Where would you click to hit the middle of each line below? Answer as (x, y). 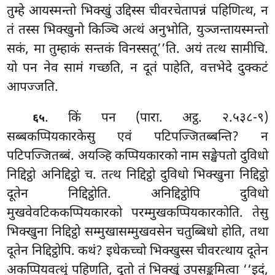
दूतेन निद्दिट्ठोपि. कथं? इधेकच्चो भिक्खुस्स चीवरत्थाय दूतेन (137, 251)
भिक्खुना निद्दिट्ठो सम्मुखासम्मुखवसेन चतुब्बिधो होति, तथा (137, 232)
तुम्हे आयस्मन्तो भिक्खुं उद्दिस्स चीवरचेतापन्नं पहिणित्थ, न (137, 11)
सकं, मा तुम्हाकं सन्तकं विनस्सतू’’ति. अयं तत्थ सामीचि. (137, 49)
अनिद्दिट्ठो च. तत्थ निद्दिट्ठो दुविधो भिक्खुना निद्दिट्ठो (154, 175)
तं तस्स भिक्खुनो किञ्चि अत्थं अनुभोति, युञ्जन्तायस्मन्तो (137, 30)
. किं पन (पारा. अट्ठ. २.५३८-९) (157, 118)
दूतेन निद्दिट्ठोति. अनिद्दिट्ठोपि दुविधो (137, 194)
